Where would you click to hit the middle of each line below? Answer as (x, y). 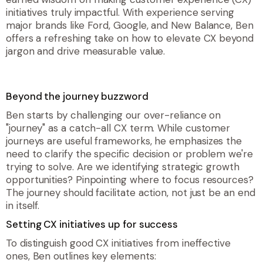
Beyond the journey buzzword (77, 97)
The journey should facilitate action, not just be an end (131, 193)
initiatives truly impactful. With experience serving (120, 13)
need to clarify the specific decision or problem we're (129, 154)
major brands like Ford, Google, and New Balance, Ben (130, 26)
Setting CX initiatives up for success (92, 225)
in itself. (23, 206)
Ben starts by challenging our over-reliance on (114, 115)
